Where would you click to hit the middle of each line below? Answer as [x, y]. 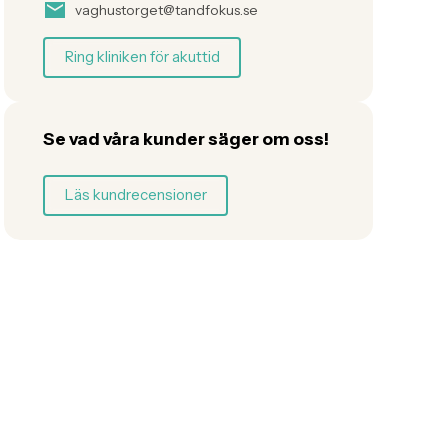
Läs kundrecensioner [135, 195]
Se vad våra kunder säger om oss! [186, 138]
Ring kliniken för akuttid [142, 57]
